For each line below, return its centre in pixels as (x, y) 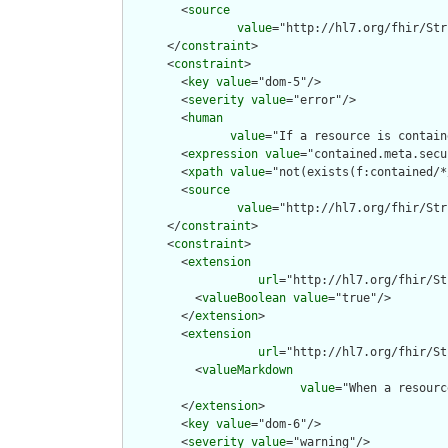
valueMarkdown (247, 370)
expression (223, 154)
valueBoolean (244, 298)
